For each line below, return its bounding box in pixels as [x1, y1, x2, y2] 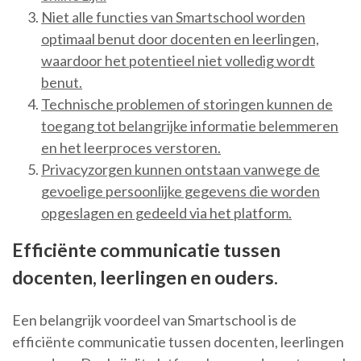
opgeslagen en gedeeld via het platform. [41, 204, 292, 222]
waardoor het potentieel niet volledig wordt [41, 52, 315, 70]
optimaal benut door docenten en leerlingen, [41, 30, 319, 48]
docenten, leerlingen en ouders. [12, 266, 278, 289]
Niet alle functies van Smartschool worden [41, 8, 305, 27]
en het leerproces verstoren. [41, 139, 221, 157]
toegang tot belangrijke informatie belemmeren [41, 117, 338, 135]
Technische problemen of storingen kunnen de [41, 95, 333, 114]
